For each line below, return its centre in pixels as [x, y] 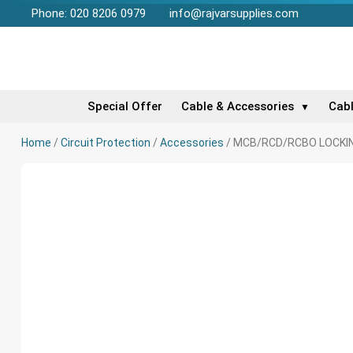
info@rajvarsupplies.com [234, 13]
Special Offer [124, 106]
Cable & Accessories [237, 106]
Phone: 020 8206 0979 [89, 13]
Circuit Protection [105, 143]
